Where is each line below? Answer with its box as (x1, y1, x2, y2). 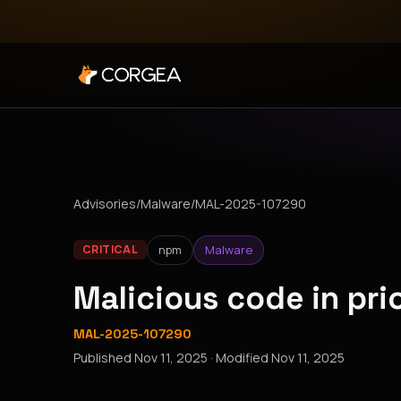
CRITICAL (81, 242, 139, 258)
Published (73, 348, 134, 366)
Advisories (73, 195, 136, 212)
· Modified (208, 348, 271, 366)
